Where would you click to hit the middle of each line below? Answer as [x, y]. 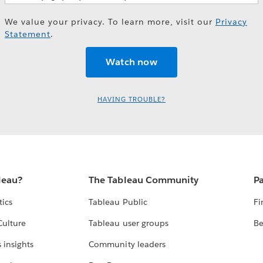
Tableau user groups [129, 223]
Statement [28, 34]
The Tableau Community [144, 180]
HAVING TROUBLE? [131, 100]
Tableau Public [118, 202]
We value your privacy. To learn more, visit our [110, 21]
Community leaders [127, 245]
